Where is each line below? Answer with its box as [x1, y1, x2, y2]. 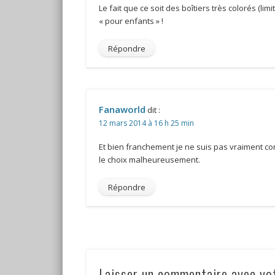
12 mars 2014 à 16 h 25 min [98, 117, 194, 128]
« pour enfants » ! [98, 15, 163, 26]
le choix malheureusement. [98, 153, 200, 165]
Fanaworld [98, 103, 145, 115]
